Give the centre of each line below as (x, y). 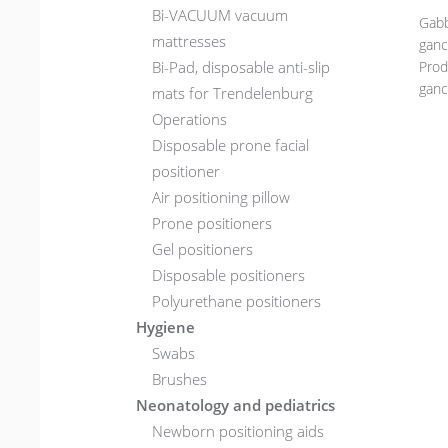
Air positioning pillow (221, 196)
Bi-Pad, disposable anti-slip (241, 66)
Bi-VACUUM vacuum (220, 14)
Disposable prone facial (231, 144)
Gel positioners (203, 248)
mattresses (189, 40)
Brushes (180, 378)
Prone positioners (212, 222)
